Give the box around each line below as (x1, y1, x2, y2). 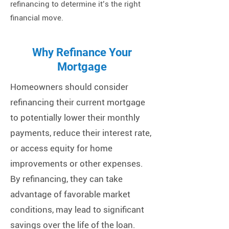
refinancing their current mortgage (10, 97, 145, 107)
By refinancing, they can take (10, 174, 123, 184)
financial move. (10, 13, 63, 22)
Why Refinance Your (32, 46, 132, 59)
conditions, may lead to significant (10, 204, 144, 215)
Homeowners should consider (10, 82, 128, 92)
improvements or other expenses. (10, 158, 143, 169)
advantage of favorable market (10, 189, 130, 199)
